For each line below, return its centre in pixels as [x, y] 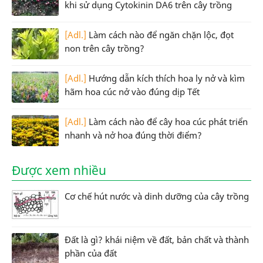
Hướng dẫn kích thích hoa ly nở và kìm [167, 78]
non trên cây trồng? [104, 48]
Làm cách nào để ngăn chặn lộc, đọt [161, 34]
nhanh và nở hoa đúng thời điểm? [133, 135]
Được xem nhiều [59, 170]
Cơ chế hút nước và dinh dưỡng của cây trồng [157, 196]
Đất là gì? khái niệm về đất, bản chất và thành [157, 239]
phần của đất [91, 253]
